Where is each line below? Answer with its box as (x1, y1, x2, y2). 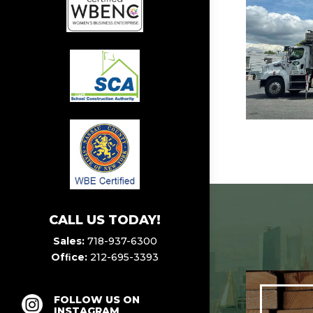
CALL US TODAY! (49, 212, 161, 228)
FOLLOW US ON (54, 293, 140, 307)
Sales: (52, 234, 85, 247)
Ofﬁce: (51, 250, 87, 263)
